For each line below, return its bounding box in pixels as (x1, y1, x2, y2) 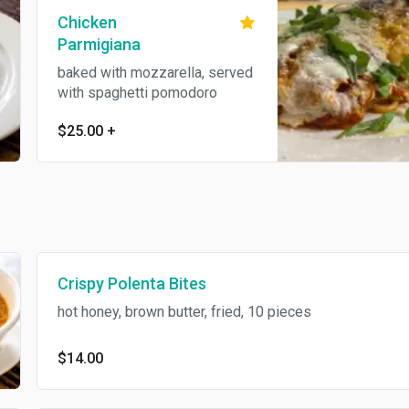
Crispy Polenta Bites (57, 274, 206, 293)
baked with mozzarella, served (57, 64, 253, 81)
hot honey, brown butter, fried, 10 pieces (57, 303, 311, 320)
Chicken (57, 13, 117, 32)
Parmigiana (57, 35, 141, 54)
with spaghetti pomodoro (57, 84, 217, 101)
